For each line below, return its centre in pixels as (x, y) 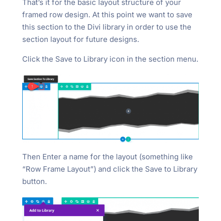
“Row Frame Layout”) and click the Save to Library (110, 169)
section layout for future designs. (80, 39)
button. (34, 181)
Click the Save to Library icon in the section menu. (110, 59)
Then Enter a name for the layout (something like (107, 156)
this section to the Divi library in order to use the (107, 27)
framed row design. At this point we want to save (107, 15)
